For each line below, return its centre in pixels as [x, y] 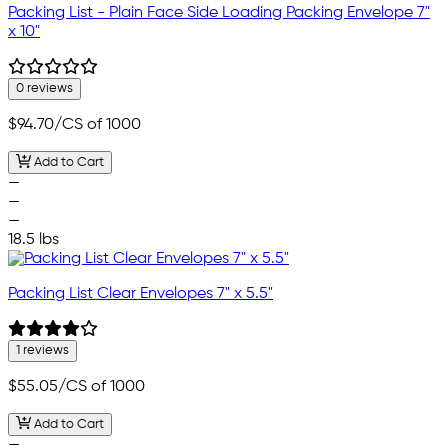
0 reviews [44, 89]
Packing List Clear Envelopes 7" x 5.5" [140, 293]
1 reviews [42, 350]
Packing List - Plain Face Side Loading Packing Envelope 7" [219, 13]
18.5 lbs [33, 239]
